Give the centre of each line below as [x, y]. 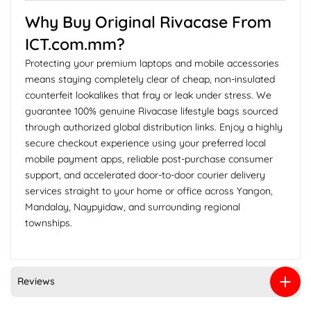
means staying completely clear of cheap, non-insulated [150, 79]
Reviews [36, 281]
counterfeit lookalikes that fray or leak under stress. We [148, 95]
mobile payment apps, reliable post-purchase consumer [149, 159]
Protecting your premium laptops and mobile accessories [152, 63]
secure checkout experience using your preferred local [145, 143]
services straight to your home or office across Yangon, [149, 191]
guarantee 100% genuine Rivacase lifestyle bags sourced [151, 111]
